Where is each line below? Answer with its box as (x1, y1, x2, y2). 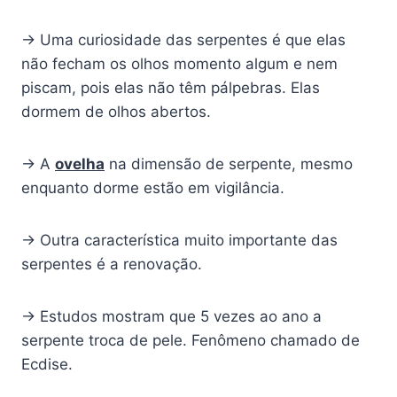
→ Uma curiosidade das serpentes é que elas (21, 31, 346, 50)
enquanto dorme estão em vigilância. (21, 179, 284, 198)
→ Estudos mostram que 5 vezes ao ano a (21, 307, 322, 326)
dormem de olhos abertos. (21, 103, 211, 121)
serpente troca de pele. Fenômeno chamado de (21, 331, 360, 350)
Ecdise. (21, 355, 73, 374)
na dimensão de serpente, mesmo (105, 155, 353, 174)
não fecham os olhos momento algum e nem (21, 55, 338, 74)
